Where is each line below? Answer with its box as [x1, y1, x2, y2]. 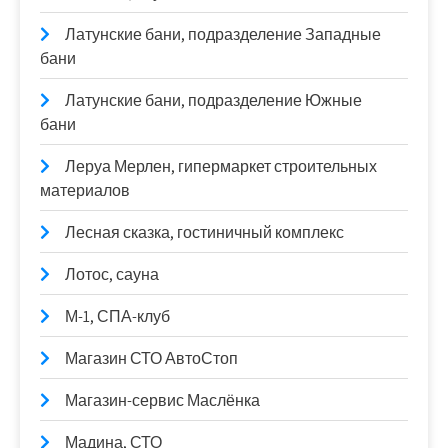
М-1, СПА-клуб [65, 305, 170, 327]
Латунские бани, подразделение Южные [65, 89, 362, 111]
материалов [40, 179, 130, 201]
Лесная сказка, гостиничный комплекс [65, 221, 344, 243]
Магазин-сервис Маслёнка [65, 389, 260, 411]
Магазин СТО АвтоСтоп [65, 347, 238, 369]
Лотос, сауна [65, 263, 159, 285]
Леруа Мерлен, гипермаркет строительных [65, 155, 377, 177]
